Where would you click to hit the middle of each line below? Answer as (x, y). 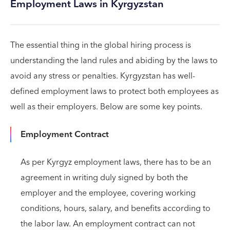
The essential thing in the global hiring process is (101, 45)
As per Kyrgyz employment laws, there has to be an (116, 162)
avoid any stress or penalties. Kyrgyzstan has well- (103, 76)
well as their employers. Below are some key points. (106, 107)
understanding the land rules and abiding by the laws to (114, 61)
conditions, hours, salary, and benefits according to (116, 208)
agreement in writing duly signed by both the (104, 178)
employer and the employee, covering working (108, 193)
